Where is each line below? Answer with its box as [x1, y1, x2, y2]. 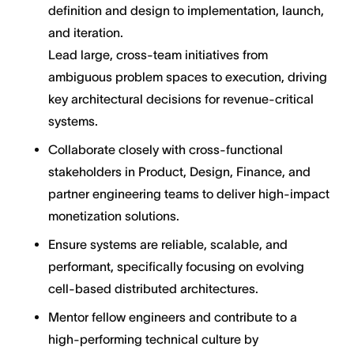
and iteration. [47, 25, 123, 40]
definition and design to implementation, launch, [47, 3, 324, 17]
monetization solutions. [47, 209, 179, 223]
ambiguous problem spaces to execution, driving [47, 70, 327, 84]
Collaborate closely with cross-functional [47, 142, 283, 156]
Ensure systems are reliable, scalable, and [47, 237, 288, 251]
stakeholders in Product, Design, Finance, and [47, 164, 311, 179]
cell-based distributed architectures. [47, 281, 258, 296]
